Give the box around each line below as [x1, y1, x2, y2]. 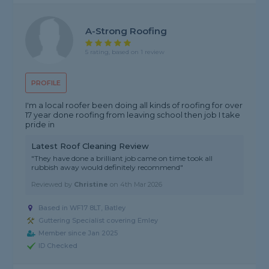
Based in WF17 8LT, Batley [38, 204, 126, 213]
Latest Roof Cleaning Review [31, 141, 150, 151]
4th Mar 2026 [120, 180, 163, 189]
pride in [25, 119, 55, 130]
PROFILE [31, 79, 61, 88]
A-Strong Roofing [85, 25, 168, 37]
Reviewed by [31, 180, 74, 189]
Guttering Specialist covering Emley [38, 216, 159, 225]
